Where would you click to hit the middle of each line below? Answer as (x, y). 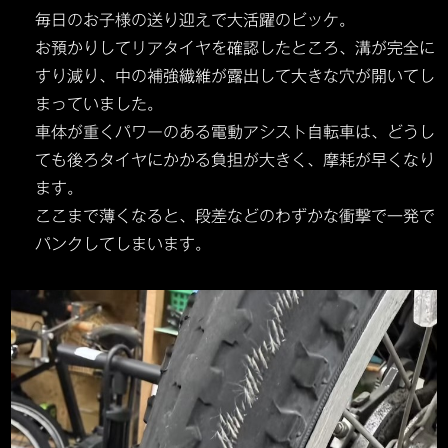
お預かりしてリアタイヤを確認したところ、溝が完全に (235, 48)
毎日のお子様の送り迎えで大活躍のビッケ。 (195, 20)
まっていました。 (99, 104)
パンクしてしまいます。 (126, 244)
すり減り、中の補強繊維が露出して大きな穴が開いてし (235, 76)
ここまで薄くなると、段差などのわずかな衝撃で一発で (235, 216)
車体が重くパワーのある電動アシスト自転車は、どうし (235, 132)
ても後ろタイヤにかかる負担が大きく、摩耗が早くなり (235, 160)
